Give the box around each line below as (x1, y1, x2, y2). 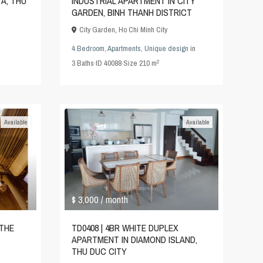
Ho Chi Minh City (119, 25, 167, 35)
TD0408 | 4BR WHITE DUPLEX (72, 221, 178, 235)
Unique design (144, 43, 188, 54)
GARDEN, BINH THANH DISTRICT (72, 6, 192, 19)
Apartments (107, 43, 141, 54)
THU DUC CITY (72, 245, 127, 258)
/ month (101, 193, 128, 207)
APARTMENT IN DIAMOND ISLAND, (72, 233, 197, 247)
